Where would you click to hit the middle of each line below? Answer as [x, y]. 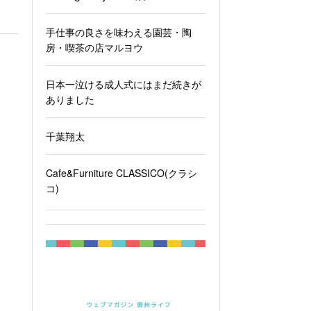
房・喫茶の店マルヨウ [94, 47]
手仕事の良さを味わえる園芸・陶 [119, 32]
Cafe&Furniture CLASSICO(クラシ [121, 173]
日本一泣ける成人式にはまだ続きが [124, 84]
